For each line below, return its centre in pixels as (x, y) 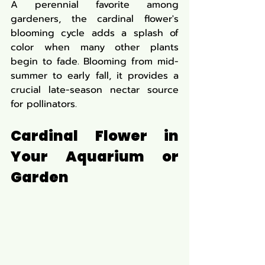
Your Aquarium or (95, 156)
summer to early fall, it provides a (95, 76)
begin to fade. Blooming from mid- (95, 62)
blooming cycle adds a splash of (95, 33)
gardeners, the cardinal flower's (95, 19)
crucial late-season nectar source (95, 90)
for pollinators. (44, 104)
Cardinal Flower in (95, 136)
